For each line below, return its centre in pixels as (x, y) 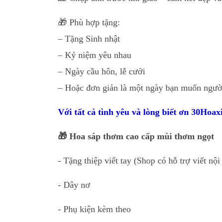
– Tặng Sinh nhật (89, 38)
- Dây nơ (74, 185)
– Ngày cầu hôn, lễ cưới (102, 71)
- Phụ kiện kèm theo (94, 209)
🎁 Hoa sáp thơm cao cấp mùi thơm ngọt (136, 136)
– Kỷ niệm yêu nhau (95, 55)
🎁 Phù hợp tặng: (89, 22)
